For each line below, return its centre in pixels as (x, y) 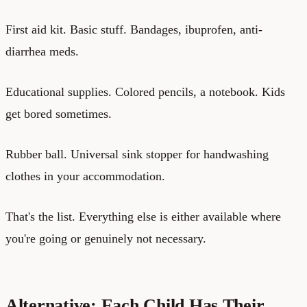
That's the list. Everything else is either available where (143, 216)
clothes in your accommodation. (85, 176)
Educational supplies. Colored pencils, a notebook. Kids (145, 91)
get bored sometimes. (59, 113)
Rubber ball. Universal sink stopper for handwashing (137, 154)
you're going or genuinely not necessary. (106, 238)
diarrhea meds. (42, 51)
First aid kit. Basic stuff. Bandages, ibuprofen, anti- (134, 29)
